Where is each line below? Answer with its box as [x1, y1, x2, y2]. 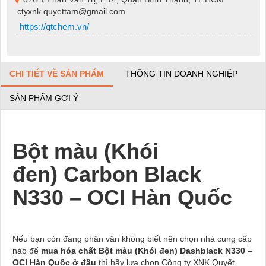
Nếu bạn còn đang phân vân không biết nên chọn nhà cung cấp [12, 233, 252, 243]
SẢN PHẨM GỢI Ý [9, 93, 78, 103]
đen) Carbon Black [12, 161, 201, 186]
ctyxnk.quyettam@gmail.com [17, 7, 125, 17]
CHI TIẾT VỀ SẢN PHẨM [9, 68, 104, 78]
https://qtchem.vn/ [17, 21, 89, 32]
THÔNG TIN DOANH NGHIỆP [125, 68, 237, 78]
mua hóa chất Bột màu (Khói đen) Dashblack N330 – [41, 245, 252, 255]
